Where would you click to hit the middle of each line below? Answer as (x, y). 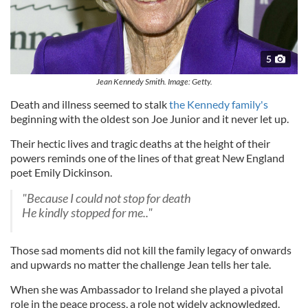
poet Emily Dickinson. (61, 172)
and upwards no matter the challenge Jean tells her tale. (141, 264)
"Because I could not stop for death (107, 198)
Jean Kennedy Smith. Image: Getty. (154, 81)
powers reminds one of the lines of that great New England (147, 157)
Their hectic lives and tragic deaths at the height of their (140, 143)
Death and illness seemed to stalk (90, 104)
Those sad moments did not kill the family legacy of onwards (151, 250)
